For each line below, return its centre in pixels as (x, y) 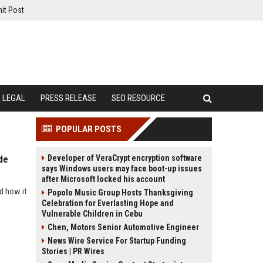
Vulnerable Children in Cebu (92, 214)
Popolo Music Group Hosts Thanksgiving (120, 193)
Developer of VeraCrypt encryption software (125, 158)
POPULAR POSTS (89, 129)
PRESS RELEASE (68, 98)
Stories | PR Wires (73, 251)
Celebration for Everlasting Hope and (108, 203)
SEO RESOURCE (138, 98)
